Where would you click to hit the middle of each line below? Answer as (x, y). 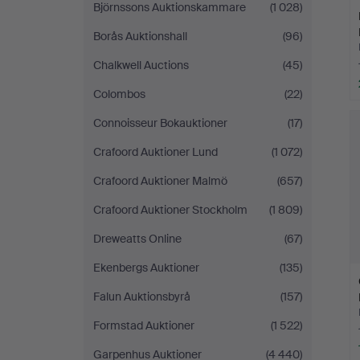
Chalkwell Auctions (141, 65)
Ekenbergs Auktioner (146, 268)
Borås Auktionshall (140, 36)
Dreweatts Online (137, 239)
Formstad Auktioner (144, 325)
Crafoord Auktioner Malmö (160, 181)
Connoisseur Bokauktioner (160, 123)
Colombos (119, 94)
